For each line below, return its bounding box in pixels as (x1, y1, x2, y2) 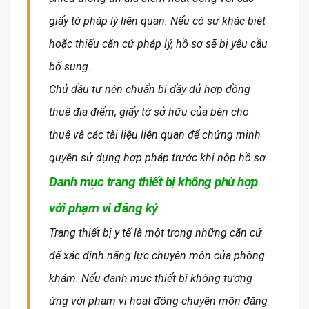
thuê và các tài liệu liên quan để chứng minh (49, 128, 261, 142)
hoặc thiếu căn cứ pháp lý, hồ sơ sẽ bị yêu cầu (49, 37, 268, 51)
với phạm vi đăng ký (49, 200, 158, 217)
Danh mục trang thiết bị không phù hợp (49, 174, 258, 190)
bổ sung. (49, 60, 91, 74)
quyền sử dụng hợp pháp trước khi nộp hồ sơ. (49, 151, 268, 165)
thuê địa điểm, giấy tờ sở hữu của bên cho (49, 106, 249, 119)
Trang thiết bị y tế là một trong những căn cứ (49, 226, 262, 240)
